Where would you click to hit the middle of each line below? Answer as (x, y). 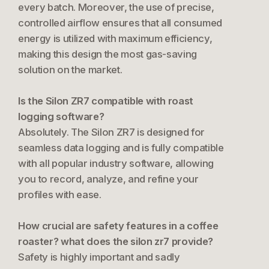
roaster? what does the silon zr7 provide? (116, 241)
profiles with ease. (59, 194)
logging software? (61, 116)
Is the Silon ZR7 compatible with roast (106, 101)
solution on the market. (70, 69)
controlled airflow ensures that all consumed (120, 23)
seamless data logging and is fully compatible (121, 147)
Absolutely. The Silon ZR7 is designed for (111, 132)
